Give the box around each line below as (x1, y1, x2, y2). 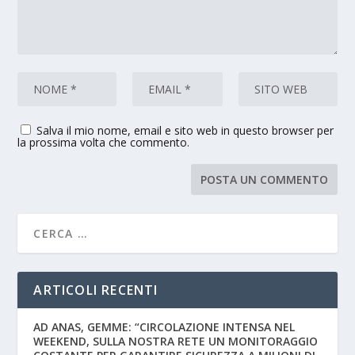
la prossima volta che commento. (17, 135, 190, 151)
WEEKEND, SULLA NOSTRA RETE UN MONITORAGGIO (33, 334, 319, 349)
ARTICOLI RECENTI (33, 281, 158, 300)
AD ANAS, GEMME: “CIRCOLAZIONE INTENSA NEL (33, 319, 296, 335)
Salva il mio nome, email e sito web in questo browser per (36, 123, 334, 139)
